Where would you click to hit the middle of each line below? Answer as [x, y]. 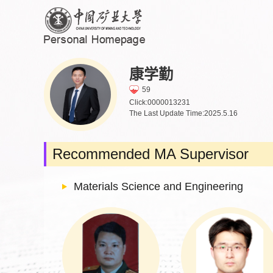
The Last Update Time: [167, 113]
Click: [138, 102]
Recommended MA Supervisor [151, 154]
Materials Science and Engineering [158, 186]
